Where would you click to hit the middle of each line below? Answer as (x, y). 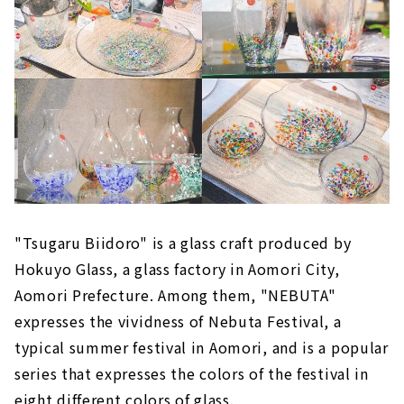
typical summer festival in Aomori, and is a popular (202, 347)
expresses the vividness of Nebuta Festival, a (178, 321)
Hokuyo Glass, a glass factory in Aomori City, (177, 268)
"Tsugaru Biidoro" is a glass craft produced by (183, 242)
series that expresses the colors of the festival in (192, 373)
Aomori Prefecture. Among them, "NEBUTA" (175, 294)
